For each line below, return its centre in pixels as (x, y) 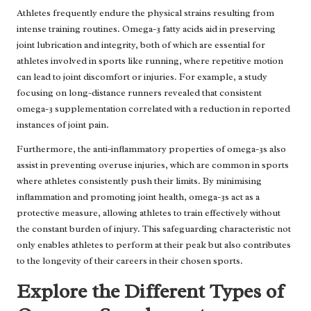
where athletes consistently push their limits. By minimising (139, 181)
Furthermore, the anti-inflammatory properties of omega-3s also (151, 149)
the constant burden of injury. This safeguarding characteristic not (154, 229)
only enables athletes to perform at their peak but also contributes (154, 245)
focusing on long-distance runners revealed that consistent (139, 93)
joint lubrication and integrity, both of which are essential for (141, 45)
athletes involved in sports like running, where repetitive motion (150, 61)
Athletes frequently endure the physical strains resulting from (145, 13)
